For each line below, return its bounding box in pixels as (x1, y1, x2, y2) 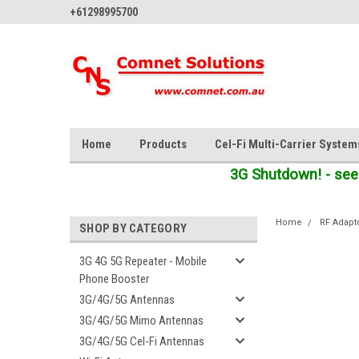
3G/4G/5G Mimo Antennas (79, 313, 204, 328)
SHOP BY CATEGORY (79, 221, 187, 236)
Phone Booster (79, 272, 149, 286)
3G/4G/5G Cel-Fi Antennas (79, 334, 204, 349)
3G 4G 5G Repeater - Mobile (79, 254, 207, 268)
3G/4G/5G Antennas (79, 292, 175, 307)
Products (139, 137, 187, 151)
